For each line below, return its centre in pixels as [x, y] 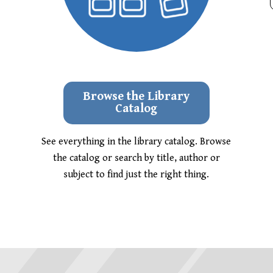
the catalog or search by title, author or [136, 158]
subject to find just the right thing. [136, 174]
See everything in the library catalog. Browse [136, 141]
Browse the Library [136, 96]
